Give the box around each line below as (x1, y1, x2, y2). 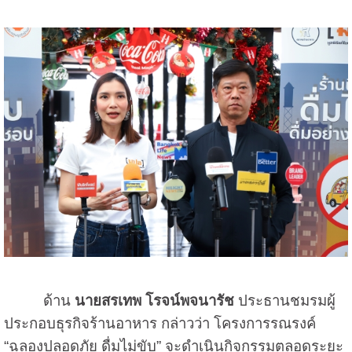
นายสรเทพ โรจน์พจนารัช (70, 292, 234, 310)
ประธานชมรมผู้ (233, 292, 335, 310)
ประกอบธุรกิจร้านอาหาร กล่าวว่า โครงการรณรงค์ (3, 315, 316, 332)
